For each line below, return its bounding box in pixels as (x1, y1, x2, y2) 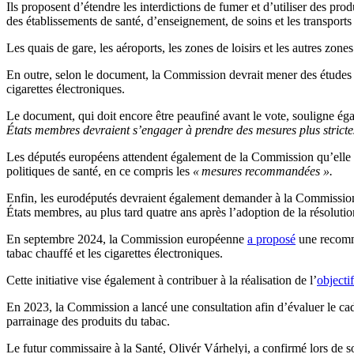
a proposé (247, 232, 296, 247)
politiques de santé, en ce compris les (6, 164, 193, 179)
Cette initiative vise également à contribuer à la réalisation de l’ (6, 273, 317, 288)
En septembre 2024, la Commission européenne (6, 232, 247, 247)
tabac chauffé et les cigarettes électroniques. (6, 247, 223, 261)
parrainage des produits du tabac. (6, 314, 170, 329)
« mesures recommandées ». (193, 164, 333, 179)
